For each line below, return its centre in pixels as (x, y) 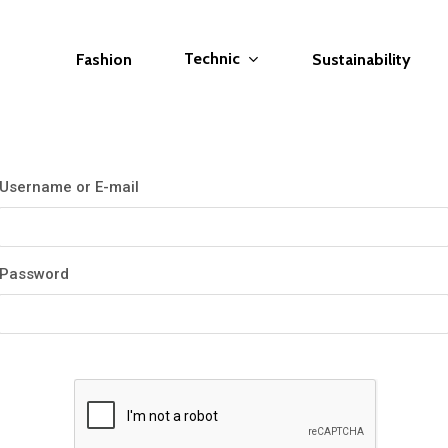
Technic (212, 59)
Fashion (104, 59)
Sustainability (361, 59)
